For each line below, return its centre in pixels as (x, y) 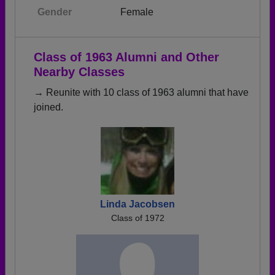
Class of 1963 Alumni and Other (126, 57)
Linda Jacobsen (137, 204)
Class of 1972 (137, 218)
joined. (48, 107)
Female (137, 12)
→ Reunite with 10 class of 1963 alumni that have (141, 92)
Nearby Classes (79, 72)
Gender (55, 12)
